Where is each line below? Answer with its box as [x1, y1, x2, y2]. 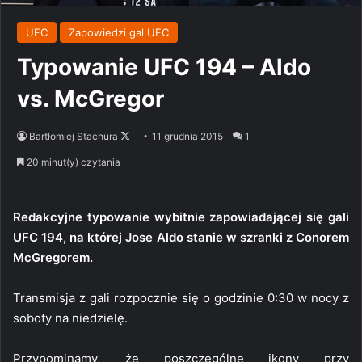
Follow [129, 128, 159, 141]
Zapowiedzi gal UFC [69, 25, 169, 39]
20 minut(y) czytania [24, 155, 120, 168]
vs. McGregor [17, 84, 164, 112]
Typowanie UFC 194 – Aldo [17, 53, 311, 81]
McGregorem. [13, 249, 93, 265]
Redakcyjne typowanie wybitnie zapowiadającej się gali [13, 208, 349, 225]
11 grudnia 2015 [152, 129, 223, 142]
